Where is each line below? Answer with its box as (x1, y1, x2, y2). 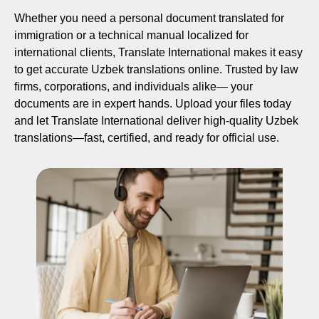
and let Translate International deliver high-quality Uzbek (14, 114, 298, 127)
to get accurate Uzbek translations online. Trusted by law (14, 63, 298, 75)
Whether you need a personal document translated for (14, 11, 284, 24)
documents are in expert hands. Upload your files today (14, 97, 291, 110)
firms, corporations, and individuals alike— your (14, 80, 253, 93)
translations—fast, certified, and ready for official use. (14, 131, 279, 144)
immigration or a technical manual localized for (14, 28, 249, 41)
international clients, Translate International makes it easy (14, 46, 303, 58)
